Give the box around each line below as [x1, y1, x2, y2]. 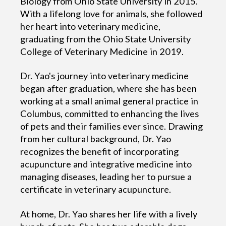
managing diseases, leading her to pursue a [20, 171, 192, 183]
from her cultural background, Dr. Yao [20, 133, 172, 145]
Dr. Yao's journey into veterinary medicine [20, 70, 189, 82]
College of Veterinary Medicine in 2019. [20, 45, 184, 57]
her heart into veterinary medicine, [20, 20, 161, 32]
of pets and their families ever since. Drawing [20, 121, 203, 132]
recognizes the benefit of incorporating [20, 146, 179, 157]
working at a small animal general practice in [20, 95, 199, 107]
